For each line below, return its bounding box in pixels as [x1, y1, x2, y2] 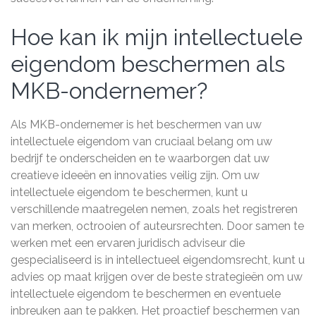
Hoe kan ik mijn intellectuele [11, 24, 303, 50]
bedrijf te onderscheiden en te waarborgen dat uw [11, 152, 269, 165]
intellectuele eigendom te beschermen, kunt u [11, 186, 248, 199]
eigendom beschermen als [11, 51, 285, 77]
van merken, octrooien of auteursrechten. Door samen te [11, 219, 304, 233]
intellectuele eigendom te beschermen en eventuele [11, 287, 281, 300]
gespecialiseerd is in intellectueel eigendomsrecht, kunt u [11, 253, 305, 267]
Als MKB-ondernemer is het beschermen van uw [11, 118, 262, 131]
